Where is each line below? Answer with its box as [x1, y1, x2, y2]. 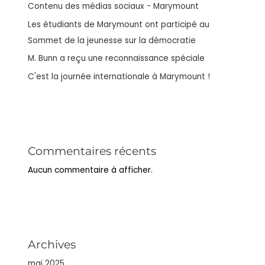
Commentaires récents [28, 143, 157, 158]
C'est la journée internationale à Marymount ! [28, 70, 211, 82]
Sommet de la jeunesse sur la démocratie [28, 34, 196, 46]
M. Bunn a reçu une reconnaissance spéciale [28, 53, 205, 64]
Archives [28, 237, 76, 251]
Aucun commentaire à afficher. [28, 164, 153, 176]
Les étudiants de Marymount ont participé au [28, 18, 210, 30]
